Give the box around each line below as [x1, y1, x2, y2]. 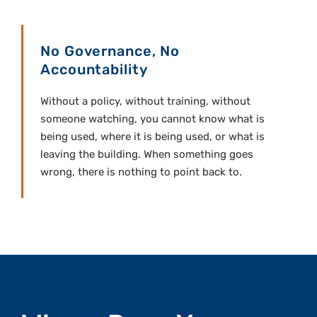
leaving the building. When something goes [40, 148, 253, 161]
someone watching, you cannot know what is [40, 113, 265, 126]
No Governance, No [40, 42, 180, 60]
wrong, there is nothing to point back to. [40, 166, 242, 179]
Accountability [40, 61, 148, 79]
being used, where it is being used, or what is [40, 130, 265, 144]
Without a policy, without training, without [40, 95, 250, 108]
